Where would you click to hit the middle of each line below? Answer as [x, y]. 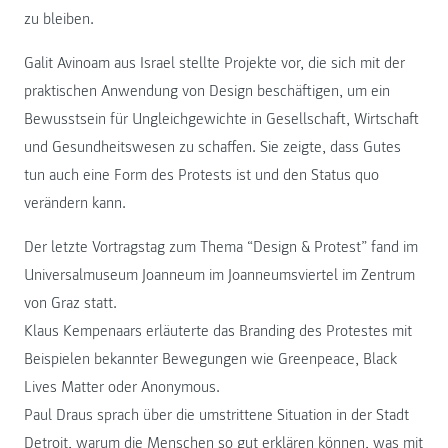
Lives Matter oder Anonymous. [122, 386]
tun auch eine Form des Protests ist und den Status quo [201, 174]
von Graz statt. [70, 302]
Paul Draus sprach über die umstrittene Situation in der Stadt [216, 414]
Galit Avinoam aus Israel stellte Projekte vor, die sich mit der [214, 62]
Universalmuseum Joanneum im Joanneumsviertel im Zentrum [219, 274]
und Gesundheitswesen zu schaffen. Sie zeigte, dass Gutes [212, 146]
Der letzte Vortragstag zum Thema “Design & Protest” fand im [221, 246]
